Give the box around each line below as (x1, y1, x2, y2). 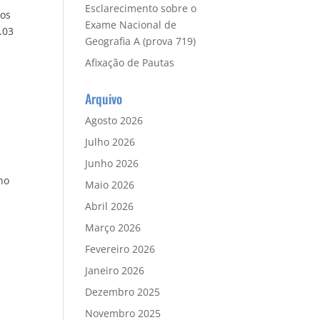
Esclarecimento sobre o (85, 1, 197, 15)
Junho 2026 (85, 156, 139, 170)
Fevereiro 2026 (85, 242, 156, 256)
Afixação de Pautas (85, 56, 175, 69)
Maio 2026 (85, 178, 135, 191)
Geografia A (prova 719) (85, 34, 196, 48)
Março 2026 (85, 221, 141, 234)
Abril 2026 (85, 199, 134, 213)
